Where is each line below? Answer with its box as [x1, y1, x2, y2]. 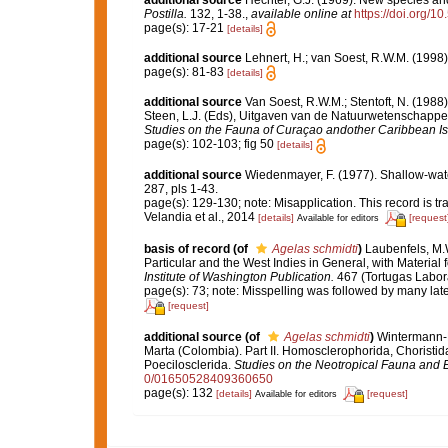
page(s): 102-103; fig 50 [143, 137, 277, 152]
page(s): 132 [143, 386, 216, 401]
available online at [250, 6, 351, 21]
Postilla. [143, 6, 187, 21]
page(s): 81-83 [143, 64, 227, 79]
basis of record [143, 241, 230, 256]
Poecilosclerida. [143, 357, 234, 372]
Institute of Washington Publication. [143, 269, 334, 284]
